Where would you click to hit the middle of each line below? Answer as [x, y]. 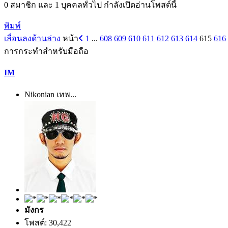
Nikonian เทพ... [50, 95]
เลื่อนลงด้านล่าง [32, 38]
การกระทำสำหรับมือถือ [46, 51]
